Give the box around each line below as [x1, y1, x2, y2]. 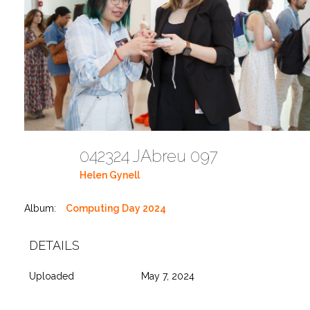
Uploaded [29, 270, 74, 282]
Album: [24, 202, 56, 214]
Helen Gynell [80, 170, 140, 181]
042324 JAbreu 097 [80, 145, 226, 166]
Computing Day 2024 [66, 202, 166, 214]
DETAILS [29, 237, 80, 253]
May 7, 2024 [140, 270, 194, 282]
